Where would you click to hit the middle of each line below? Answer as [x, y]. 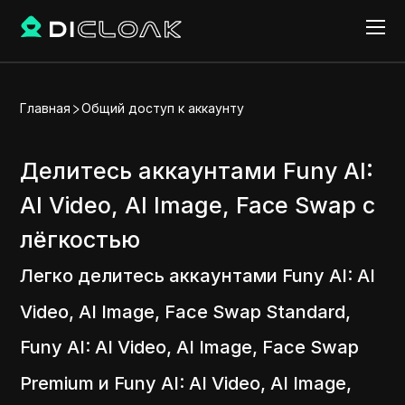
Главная [46, 108]
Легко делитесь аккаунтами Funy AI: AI [198, 275]
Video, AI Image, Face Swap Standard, [186, 311]
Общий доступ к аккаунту [163, 108]
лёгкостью [80, 240]
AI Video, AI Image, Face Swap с [198, 205]
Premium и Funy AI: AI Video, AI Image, [186, 383]
